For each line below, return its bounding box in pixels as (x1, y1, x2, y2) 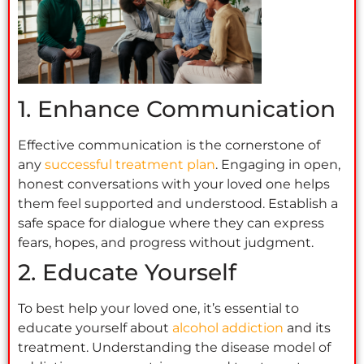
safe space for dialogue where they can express (18, 215, 324, 232)
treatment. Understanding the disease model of (18, 340, 331, 356)
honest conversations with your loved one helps (18, 176, 330, 193)
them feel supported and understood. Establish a (18, 196, 338, 212)
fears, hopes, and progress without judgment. (18, 235, 314, 251)
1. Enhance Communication (18, 95, 336, 123)
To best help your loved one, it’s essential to (18, 301, 299, 317)
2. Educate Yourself (18, 258, 236, 287)
